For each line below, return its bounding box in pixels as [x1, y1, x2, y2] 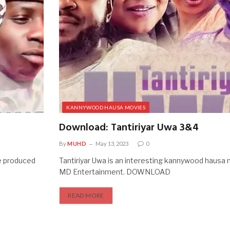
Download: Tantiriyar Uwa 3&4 [59, 119, 199, 136]
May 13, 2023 [95, 140, 128, 147]
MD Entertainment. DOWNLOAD [59, 167, 171, 176]
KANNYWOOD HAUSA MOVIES [66, 104, 146, 110]
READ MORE [68, 191, 104, 199]
